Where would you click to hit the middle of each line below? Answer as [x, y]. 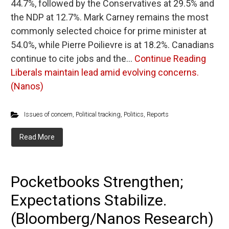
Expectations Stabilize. [89, 200]
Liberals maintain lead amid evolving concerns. [105, 72]
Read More [37, 137]
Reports [157, 114]
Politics [133, 114]
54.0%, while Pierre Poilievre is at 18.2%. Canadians [112, 45]
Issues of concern [48, 114]
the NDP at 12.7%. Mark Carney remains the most [110, 17]
